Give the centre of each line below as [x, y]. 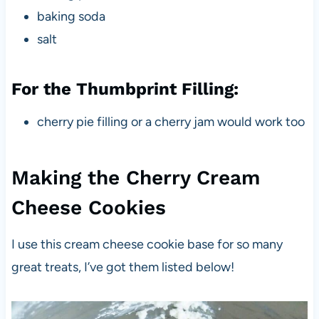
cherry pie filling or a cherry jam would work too [171, 121]
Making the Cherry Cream [135, 177]
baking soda [71, 16]
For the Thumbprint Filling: [125, 89]
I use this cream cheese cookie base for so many [147, 244]
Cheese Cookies [88, 207]
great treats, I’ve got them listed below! [122, 267]
